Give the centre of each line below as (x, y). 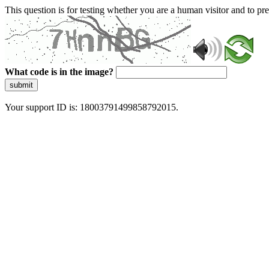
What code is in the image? (59, 72)
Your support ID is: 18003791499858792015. (92, 107)
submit (21, 85)
